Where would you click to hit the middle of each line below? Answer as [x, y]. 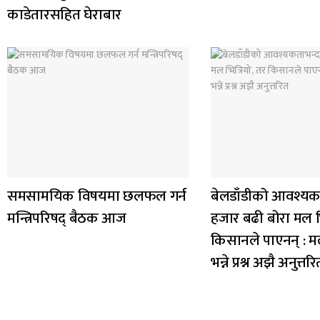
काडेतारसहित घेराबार [65, 15]
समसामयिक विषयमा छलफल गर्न [97, 196]
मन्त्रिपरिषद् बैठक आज [67, 218]
